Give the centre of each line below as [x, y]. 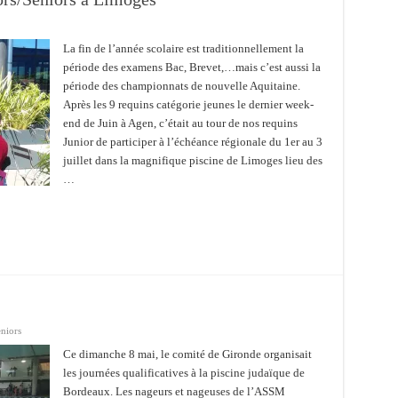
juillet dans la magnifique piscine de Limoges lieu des [192, 160]
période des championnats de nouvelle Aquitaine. [181, 86]
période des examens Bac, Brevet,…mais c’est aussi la [191, 67]
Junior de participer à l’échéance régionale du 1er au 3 [192, 142]
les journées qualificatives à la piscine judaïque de [183, 373]
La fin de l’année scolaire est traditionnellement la [183, 48]
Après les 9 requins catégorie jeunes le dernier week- [188, 104]
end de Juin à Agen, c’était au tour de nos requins [180, 123]
